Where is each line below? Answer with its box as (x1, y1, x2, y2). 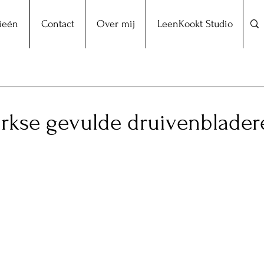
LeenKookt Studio (157, 18, 233, 29)
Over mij (96, 18, 135, 29)
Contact (41, 18, 74, 29)
